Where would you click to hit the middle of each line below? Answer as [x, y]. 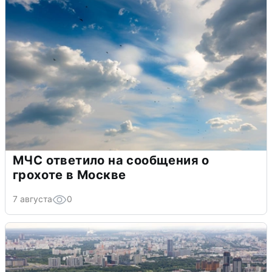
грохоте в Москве [70, 175]
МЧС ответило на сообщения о [111, 161]
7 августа [32, 199]
